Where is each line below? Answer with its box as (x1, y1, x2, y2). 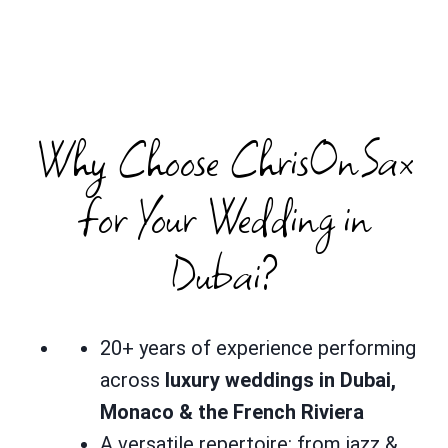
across (100, 367, 165, 392)
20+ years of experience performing (100, 335, 416, 360)
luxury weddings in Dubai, (165, 367, 396, 392)
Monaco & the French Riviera (100, 399, 364, 424)
